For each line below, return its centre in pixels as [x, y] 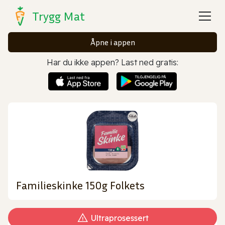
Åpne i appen [113, 42]
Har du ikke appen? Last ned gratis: [113, 62]
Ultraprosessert [120, 218]
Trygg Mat [59, 16]
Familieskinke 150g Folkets [80, 185]
